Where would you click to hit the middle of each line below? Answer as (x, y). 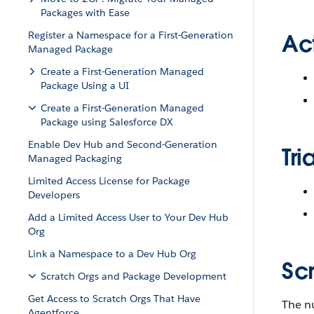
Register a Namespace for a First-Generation (131, 35)
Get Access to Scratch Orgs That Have (114, 299)
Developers (54, 195)
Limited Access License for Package (109, 181)
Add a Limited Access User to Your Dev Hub (128, 217)
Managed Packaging (75, 158)
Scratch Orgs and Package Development (134, 276)
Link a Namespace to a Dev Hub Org (112, 254)
